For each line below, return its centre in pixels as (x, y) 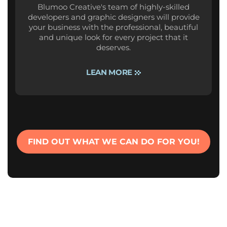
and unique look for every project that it (113, 37)
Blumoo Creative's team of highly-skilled (113, 7)
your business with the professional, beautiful (113, 27)
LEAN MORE (109, 72)
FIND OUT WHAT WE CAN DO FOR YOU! (113, 141)
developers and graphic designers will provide (113, 17)
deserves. (113, 47)
